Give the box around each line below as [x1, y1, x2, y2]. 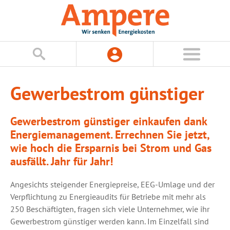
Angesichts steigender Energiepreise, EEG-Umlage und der [10, 179, 215, 189]
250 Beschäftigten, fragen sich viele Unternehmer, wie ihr [10, 204, 209, 214]
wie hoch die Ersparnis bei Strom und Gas [10, 140, 212, 155]
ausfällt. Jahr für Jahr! [10, 154, 113, 168]
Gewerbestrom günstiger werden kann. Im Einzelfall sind [10, 216, 209, 226]
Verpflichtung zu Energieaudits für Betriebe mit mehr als [10, 191, 206, 202]
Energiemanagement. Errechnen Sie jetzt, [10, 127, 209, 142]
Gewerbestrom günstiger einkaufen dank [10, 113, 207, 128]
